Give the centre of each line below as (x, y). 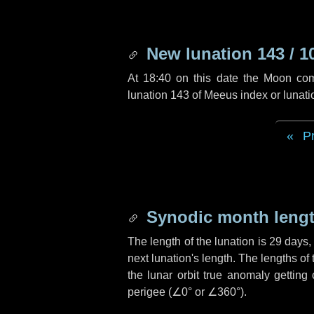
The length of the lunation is (198, 241)
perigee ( (150, 292)
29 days (289, 241)
